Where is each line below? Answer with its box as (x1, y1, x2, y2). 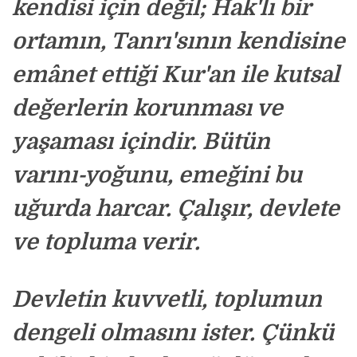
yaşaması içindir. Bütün (12, 129, 270, 155)
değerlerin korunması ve (12, 96, 283, 121)
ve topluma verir (12, 229, 194, 255)
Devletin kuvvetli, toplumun (12, 287, 322, 312)
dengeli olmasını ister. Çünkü (12, 320, 334, 346)
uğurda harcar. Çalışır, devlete (12, 196, 339, 222)
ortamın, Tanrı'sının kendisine (12, 29, 345, 54)
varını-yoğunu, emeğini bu (12, 163, 302, 188)
